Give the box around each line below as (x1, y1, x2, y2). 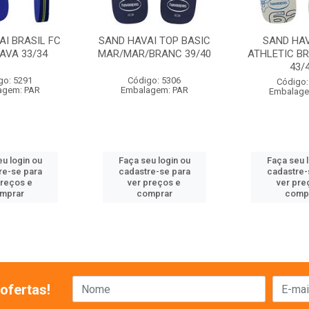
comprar (136, 188, 172, 199)
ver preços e (128, 177, 181, 188)
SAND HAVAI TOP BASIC (98, 34, 210, 47)
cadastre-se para (118, 166, 190, 177)
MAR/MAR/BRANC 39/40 (97, 48, 211, 60)
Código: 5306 (128, 75, 181, 86)
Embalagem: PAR (120, 85, 188, 95)
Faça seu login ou (118, 155, 190, 166)
